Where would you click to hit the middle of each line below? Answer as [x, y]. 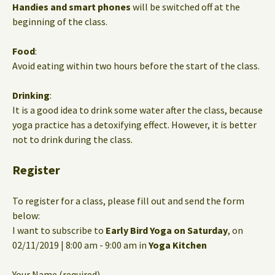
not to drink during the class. [72, 139]
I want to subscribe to [59, 230]
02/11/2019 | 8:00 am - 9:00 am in [80, 245]
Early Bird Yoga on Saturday [167, 230]
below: [26, 215]
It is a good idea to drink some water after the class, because [137, 110]
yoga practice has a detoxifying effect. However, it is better [134, 124]
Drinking [31, 95]
